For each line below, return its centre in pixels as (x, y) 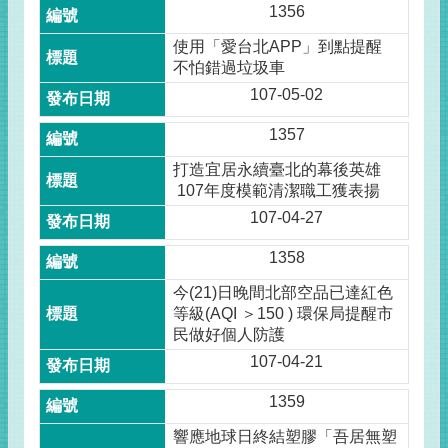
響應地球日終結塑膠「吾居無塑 (285, 436)
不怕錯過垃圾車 (229, 67)
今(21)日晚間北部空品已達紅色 (283, 292)
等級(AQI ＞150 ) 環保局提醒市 (283, 313)
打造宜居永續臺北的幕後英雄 (277, 169)
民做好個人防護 (229, 334)
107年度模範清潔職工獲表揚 (277, 190)
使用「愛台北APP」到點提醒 (280, 46)
